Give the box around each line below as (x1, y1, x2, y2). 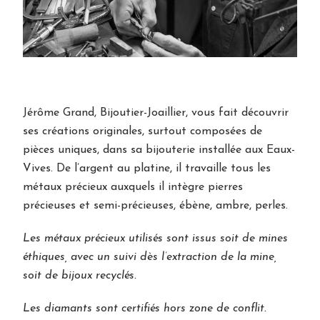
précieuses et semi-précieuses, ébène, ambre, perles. (23, 200, 289, 212)
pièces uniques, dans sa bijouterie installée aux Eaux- (23, 144, 296, 156)
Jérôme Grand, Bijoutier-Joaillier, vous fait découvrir (23, 107, 289, 119)
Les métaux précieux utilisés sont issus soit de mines (23, 233, 289, 245)
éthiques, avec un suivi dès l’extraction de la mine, (23, 251, 277, 264)
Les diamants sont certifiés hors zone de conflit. (23, 303, 267, 315)
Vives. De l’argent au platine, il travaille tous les (23, 163, 271, 175)
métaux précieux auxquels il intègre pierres (23, 181, 244, 194)
